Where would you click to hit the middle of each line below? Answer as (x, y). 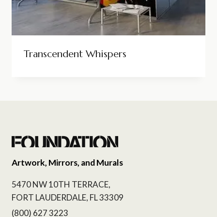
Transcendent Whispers (75, 54)
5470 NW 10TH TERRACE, (61, 185)
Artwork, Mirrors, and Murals (67, 162)
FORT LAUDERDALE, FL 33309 (68, 198)
